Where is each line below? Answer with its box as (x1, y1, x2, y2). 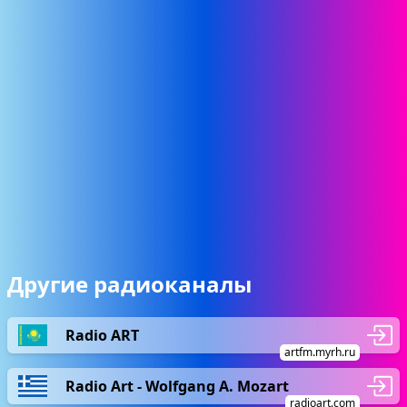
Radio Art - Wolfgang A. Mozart (65, 375, 289, 396)
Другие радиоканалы (7, 269, 252, 299)
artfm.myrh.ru (284, 344, 355, 360)
